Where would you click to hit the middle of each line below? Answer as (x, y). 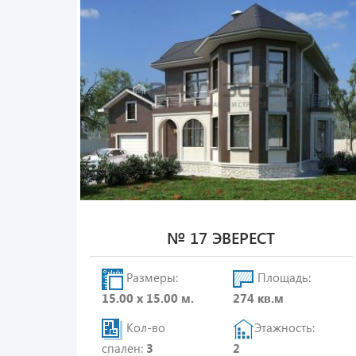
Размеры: (151, 278)
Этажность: (285, 328)
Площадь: (283, 278)
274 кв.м (259, 298)
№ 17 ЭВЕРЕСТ (221, 237)
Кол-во (144, 328)
